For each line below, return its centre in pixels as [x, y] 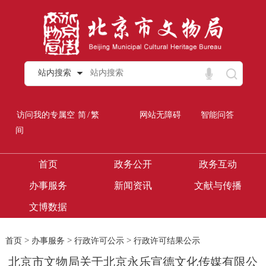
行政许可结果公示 [167, 241]
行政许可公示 [99, 241]
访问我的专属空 [46, 115]
